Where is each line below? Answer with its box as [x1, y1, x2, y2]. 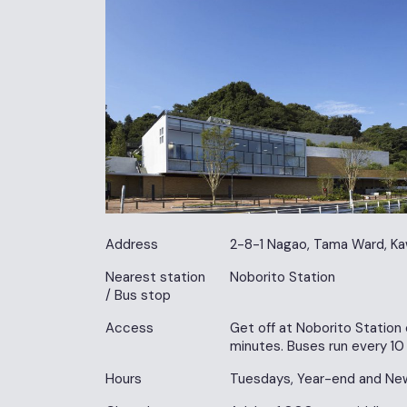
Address [105, 235, 158, 254]
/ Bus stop [105, 286, 171, 305]
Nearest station [105, 268, 205, 287]
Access [105, 319, 154, 338]
